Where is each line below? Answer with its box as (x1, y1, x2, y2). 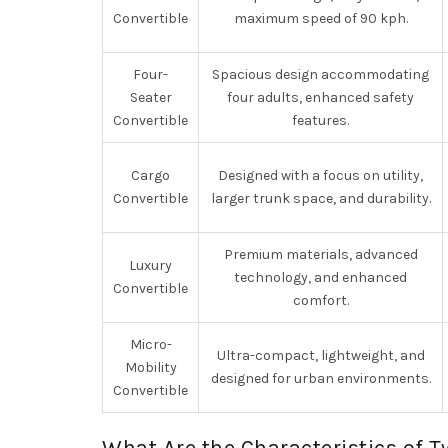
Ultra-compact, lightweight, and (216, 347, 425, 364)
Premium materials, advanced (223, 246, 418, 263)
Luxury (129, 257, 172, 274)
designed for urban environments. (210, 370, 431, 387)
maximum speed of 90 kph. (233, 10, 408, 27)
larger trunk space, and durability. (210, 190, 431, 207)
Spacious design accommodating (212, 66, 429, 83)
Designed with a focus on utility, (218, 167, 423, 184)
